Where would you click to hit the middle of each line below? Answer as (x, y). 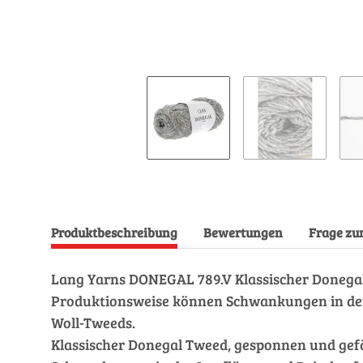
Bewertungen (243, 232)
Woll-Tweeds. (93, 322)
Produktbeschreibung (114, 232)
